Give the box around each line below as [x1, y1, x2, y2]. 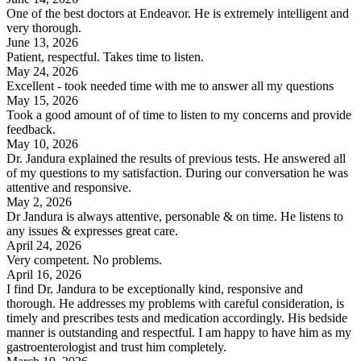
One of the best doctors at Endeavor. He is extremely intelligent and [6, 6, 349, 20]
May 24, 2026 [6, 64, 78, 78]
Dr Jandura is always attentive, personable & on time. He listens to [6, 209, 343, 223]
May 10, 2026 [6, 136, 78, 151]
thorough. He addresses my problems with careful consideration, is [6, 296, 344, 310]
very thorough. [6, 20, 81, 35]
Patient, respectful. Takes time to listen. [6, 49, 204, 64]
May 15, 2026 [6, 93, 78, 107]
